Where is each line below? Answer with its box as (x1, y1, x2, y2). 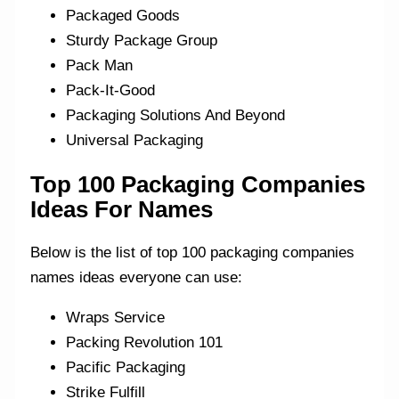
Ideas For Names (30, 197, 214, 223)
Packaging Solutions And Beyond (66, 107, 286, 125)
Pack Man (66, 57, 134, 75)
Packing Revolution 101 (66, 334, 224, 352)
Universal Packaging (66, 132, 204, 150)
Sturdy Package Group (66, 32, 218, 50)
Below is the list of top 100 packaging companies (30, 244, 355, 262)
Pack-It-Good (66, 82, 156, 100)
